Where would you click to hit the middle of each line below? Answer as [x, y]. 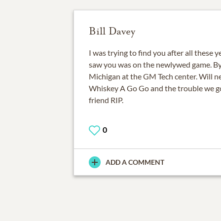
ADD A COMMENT [135, 162]
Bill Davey [112, 31]
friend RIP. [106, 100]
